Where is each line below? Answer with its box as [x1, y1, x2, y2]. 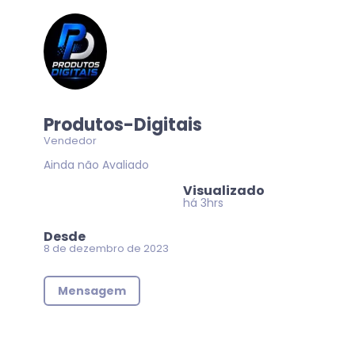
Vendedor [44, 133, 97, 148]
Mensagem [58, 283, 126, 299]
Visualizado [183, 181, 265, 200]
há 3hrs [183, 195, 223, 211]
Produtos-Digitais [44, 113, 202, 137]
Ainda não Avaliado [44, 157, 149, 173]
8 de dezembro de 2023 [44, 241, 169, 256]
